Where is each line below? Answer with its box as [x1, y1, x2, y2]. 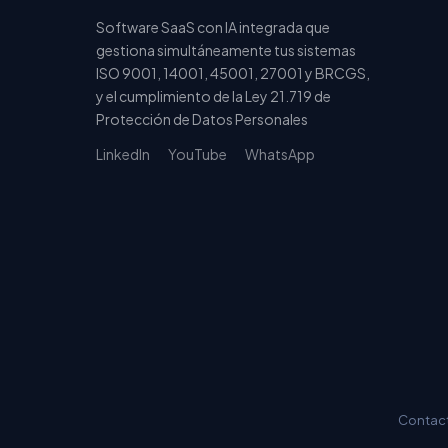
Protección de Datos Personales [96, 109, 308, 128]
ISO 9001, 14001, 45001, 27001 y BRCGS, [96, 63, 370, 82]
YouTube [168, 144, 227, 163]
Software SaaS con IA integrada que [96, 17, 330, 36]
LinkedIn [96, 144, 150, 163]
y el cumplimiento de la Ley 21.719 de [96, 86, 331, 105]
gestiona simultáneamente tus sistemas [96, 40, 356, 59]
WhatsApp [245, 144, 315, 163]
